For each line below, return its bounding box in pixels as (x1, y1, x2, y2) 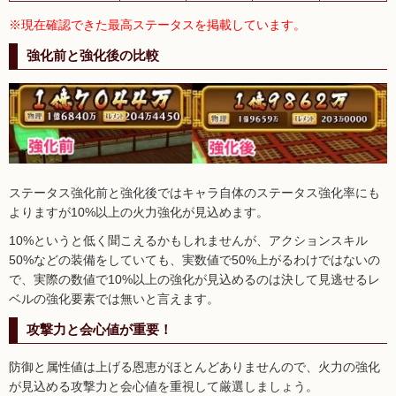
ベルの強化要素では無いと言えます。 (9, 291, 219, 306)
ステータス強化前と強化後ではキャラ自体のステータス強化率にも (9, 185, 380, 200)
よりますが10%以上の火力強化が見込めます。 (9, 204, 269, 219)
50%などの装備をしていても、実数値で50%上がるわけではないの (9, 252, 380, 267)
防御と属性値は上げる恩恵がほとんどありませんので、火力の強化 (9, 359, 380, 374)
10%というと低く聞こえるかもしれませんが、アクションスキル (9, 232, 368, 247)
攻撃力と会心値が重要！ (27, 321, 172, 337)
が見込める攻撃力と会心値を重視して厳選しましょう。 (9, 378, 318, 393)
